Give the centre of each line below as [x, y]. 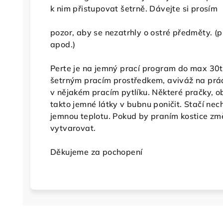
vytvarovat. [73, 128]
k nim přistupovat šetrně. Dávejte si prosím [134, 8]
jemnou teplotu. [82, 116]
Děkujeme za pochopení [97, 152]
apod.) [63, 44]
